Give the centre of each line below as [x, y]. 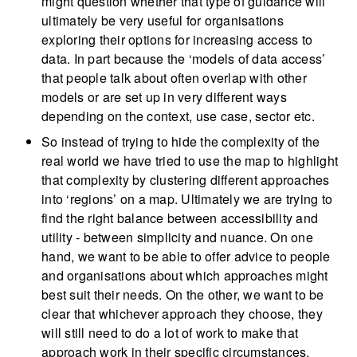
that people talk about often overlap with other [174, 78]
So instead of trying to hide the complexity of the [181, 142]
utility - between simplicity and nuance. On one [177, 237]
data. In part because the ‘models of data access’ [184, 59]
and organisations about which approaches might [185, 276]
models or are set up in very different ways [164, 97]
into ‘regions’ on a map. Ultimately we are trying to [187, 199]
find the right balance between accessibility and [180, 218]
